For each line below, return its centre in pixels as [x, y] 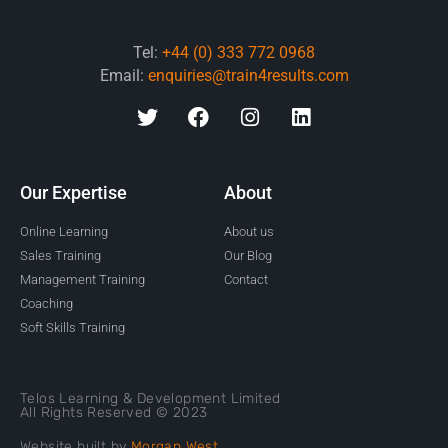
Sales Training [60, 256]
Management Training [82, 280]
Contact [246, 280]
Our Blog [248, 256]
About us [249, 232]
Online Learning [64, 232]
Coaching [46, 304]
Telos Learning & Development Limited [150, 399]
